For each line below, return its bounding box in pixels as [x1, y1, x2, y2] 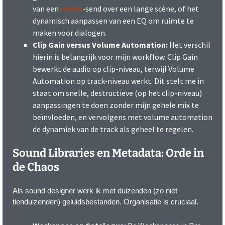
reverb [60, 3, 82, 14]
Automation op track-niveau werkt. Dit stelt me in [33, 75, 204, 86]
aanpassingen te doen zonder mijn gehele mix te [33, 99, 199, 110]
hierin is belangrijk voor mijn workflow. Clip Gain [33, 51, 198, 62]
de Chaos [13, 160, 59, 174]
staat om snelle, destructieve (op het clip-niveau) [33, 87, 202, 98]
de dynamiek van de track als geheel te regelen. [33, 124, 193, 134]
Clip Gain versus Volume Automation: [33, 39, 168, 50]
